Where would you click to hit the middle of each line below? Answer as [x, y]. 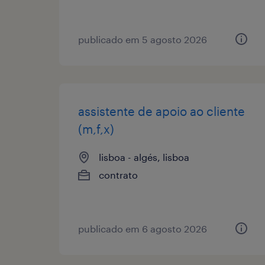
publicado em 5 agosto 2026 [143, 39]
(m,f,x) [96, 129]
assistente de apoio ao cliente [161, 111]
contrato [118, 174]
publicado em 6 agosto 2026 [143, 228]
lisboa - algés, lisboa [144, 157]
